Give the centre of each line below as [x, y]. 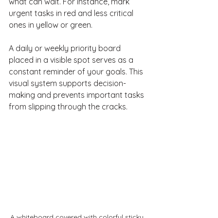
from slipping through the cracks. [68, 107]
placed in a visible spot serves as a [72, 60]
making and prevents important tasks [77, 95]
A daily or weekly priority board [66, 48]
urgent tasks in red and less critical [72, 13]
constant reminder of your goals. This [77, 72]
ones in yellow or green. [51, 25]
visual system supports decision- [67, 83]
